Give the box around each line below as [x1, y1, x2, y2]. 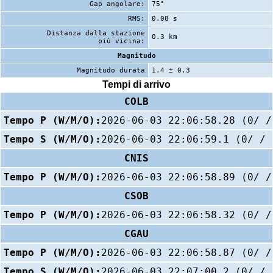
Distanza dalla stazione [47, 29, 145, 37]
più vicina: [98, 37, 145, 45]
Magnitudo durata [77, 66, 145, 74]
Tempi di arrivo [102, 79, 171, 90]
